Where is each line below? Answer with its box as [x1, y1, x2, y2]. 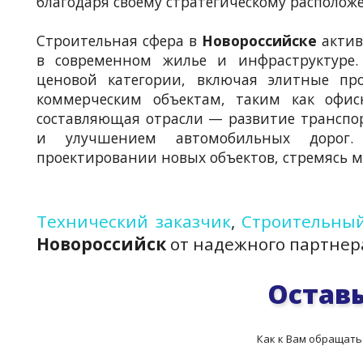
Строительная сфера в [36, 30, 202, 50]
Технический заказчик [36, 210, 231, 233]
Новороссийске [202, 30, 317, 50]
